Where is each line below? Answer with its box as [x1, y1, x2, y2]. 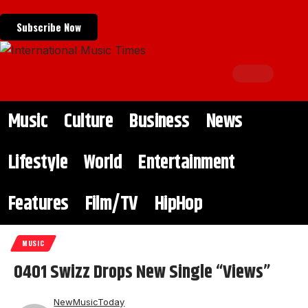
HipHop [154, 190, 203, 219]
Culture [64, 107, 113, 137]
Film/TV [85, 190, 138, 219]
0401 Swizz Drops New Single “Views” [14, 258, 270, 287]
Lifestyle [8, 148, 67, 178]
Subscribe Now [16, 19, 81, 34]
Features [8, 190, 69, 219]
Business [129, 107, 190, 137]
